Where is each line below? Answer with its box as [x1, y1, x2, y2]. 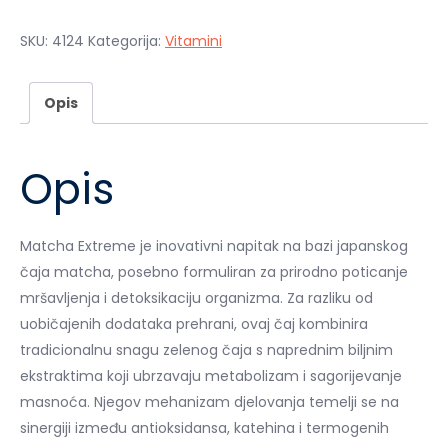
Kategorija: [88, 31, 165, 51]
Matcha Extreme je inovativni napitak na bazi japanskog [20, 235, 408, 256]
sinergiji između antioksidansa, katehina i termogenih [20, 417, 389, 438]
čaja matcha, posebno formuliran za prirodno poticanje [20, 261, 408, 282]
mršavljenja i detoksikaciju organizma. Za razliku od [20, 287, 373, 308]
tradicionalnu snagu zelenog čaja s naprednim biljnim [20, 339, 393, 360]
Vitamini [165, 31, 222, 51]
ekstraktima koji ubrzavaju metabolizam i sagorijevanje [20, 365, 402, 386]
